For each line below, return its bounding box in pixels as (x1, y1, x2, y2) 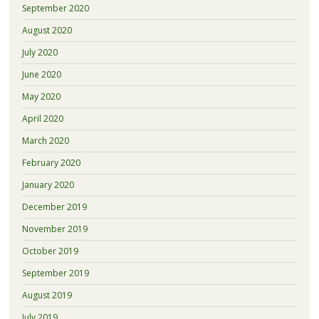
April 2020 (21, 113, 63, 125)
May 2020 (21, 90, 61, 103)
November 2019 (21, 223, 88, 236)
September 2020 (21, 2, 89, 15)
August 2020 (21, 24, 72, 37)
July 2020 (21, 46, 58, 59)
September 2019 (21, 267, 89, 280)
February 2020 (21, 157, 80, 169)
